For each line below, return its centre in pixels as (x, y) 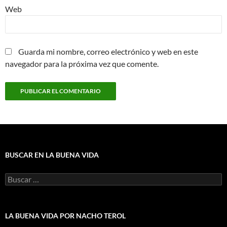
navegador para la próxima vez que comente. (82, 64)
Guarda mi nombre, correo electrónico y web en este (108, 52)
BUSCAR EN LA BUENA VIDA (52, 155)
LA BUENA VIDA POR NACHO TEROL (65, 216)
